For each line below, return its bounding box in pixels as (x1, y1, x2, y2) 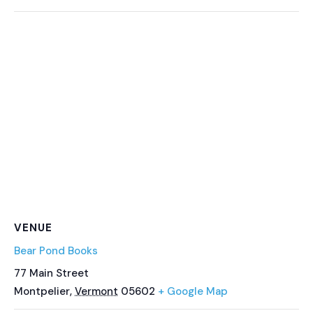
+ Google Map (158, 284, 228, 299)
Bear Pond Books (14, 244, 98, 259)
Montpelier (14, 284, 70, 299)
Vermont (75, 284, 118, 299)
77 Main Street (14, 266, 89, 281)
